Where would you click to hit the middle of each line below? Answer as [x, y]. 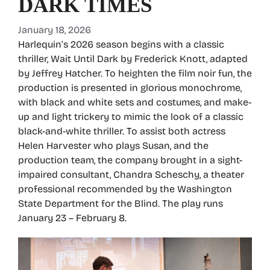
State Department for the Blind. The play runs [121, 204]
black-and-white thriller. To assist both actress [122, 131]
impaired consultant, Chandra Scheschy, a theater [131, 175]
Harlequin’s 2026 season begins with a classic [121, 45]
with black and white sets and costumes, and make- [135, 102]
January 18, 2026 [55, 30]
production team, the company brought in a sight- [130, 160]
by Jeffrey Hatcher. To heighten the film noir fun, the [135, 74]
